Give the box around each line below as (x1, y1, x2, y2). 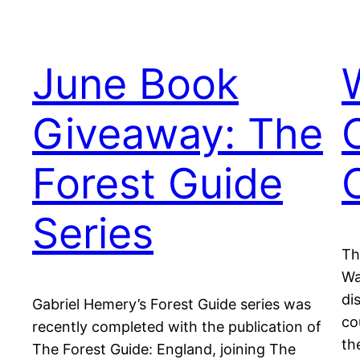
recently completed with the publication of (32, 317, 321, 335)
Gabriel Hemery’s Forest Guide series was (32, 295, 311, 313)
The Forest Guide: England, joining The (32, 340, 296, 358)
